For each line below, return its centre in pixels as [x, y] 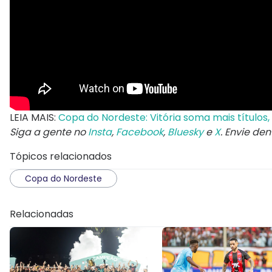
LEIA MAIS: [34, 117]
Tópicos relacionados [61, 156]
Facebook [140, 132]
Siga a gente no [49, 132]
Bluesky [185, 132]
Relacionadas [42, 214]
